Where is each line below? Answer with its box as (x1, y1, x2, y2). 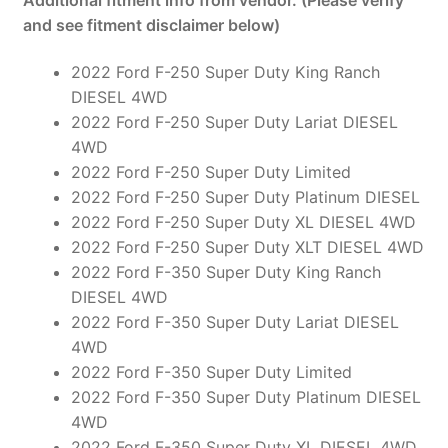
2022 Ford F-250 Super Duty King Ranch (70, 62, 380, 83)
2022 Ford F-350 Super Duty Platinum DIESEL (70, 387, 421, 408)
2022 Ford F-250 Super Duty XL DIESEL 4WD (70, 212, 416, 233)
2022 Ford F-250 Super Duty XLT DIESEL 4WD (70, 237, 424, 258)
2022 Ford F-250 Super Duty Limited (70, 162, 351, 183)
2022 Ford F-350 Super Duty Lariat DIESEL (70, 312, 399, 333)
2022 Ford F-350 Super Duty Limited (70, 362, 352, 383)
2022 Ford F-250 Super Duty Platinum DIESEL (70, 187, 420, 208)
